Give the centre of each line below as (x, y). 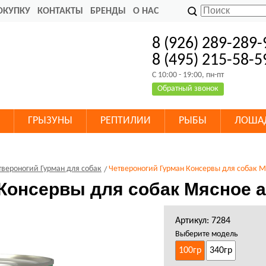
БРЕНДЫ (108, 11)
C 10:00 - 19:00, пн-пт (188, 75)
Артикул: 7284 (202, 221)
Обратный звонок (188, 89)
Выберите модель (206, 234)
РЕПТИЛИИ (126, 121)
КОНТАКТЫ (60, 11)
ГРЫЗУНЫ (50, 121)
